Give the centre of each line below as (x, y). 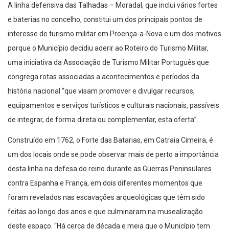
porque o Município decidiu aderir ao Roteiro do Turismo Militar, (108, 48)
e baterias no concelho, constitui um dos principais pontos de (105, 20)
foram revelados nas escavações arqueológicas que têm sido (106, 198)
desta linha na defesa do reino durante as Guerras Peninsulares (110, 169)
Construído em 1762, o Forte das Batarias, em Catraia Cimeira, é (110, 140)
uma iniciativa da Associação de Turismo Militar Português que (108, 63)
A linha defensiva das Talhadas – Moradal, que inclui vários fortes (113, 5)
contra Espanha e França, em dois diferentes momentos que (105, 183)
